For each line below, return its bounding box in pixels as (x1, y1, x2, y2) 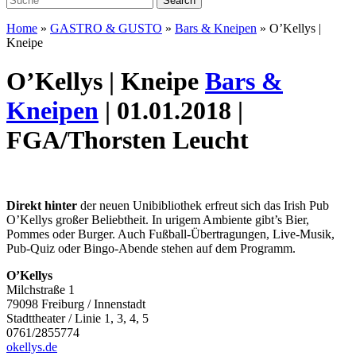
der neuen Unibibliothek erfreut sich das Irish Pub (77, 198, 329, 212)
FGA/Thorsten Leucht (6, 126, 249, 155)
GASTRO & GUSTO (50, 21, 162, 35)
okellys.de (6, 339, 57, 354)
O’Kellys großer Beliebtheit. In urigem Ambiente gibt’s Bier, (6, 212, 309, 226)
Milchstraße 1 (6, 282, 75, 296)
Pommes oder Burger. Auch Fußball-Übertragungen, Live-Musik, (6, 226, 335, 241)
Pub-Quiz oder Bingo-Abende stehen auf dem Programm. (6, 241, 296, 255)
